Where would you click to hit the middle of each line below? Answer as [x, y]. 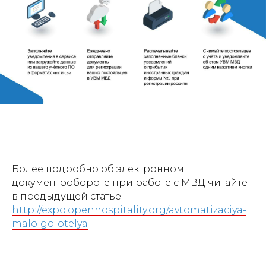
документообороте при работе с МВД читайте [130, 183]
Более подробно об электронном [98, 169]
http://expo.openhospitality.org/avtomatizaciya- [129, 210]
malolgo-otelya [50, 224]
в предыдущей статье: [67, 197]
